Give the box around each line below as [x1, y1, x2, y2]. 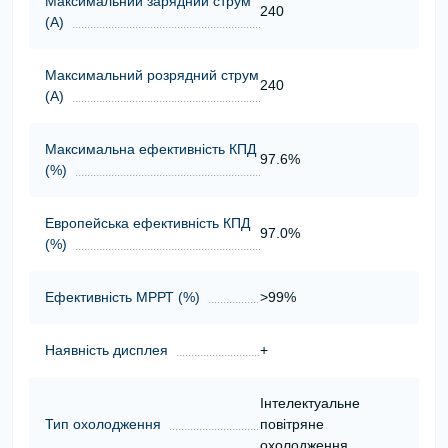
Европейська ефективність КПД [45, 214, 250, 231]
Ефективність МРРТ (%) [45, 288, 200, 305]
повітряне [259, 415, 324, 432]
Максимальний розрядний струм [45, 66, 259, 83]
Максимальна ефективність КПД [45, 140, 256, 157]
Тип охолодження [45, 415, 161, 432]
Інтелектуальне [259, 394, 360, 411]
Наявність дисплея [45, 341, 168, 358]
